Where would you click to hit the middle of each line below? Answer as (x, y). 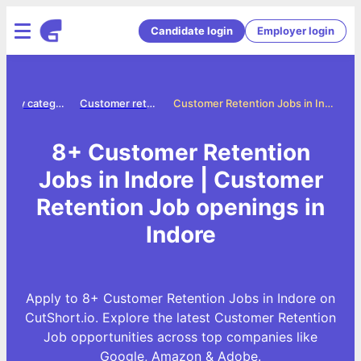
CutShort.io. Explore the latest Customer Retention (180, 317)
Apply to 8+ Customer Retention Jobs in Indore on (180, 298)
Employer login (296, 30)
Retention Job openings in (180, 207)
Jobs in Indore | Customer (180, 179)
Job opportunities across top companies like (180, 336)
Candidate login (192, 30)
